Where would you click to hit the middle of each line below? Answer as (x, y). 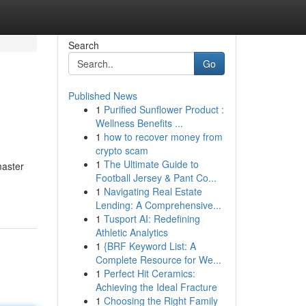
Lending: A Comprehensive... (158, 205)
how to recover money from (163, 137)
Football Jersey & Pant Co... (156, 178)
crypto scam (122, 150)
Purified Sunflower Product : (164, 109)
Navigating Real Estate (153, 191)
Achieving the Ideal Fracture (156, 287)
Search (83, 45)
